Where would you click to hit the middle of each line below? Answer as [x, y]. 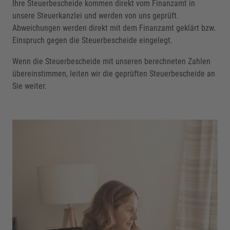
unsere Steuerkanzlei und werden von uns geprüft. [95, 15]
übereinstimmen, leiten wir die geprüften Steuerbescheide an [113, 74]
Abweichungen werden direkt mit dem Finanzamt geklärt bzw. [114, 28]
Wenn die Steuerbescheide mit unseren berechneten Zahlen [111, 62]
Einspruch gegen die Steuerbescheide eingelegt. [92, 40]
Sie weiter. [29, 86]
